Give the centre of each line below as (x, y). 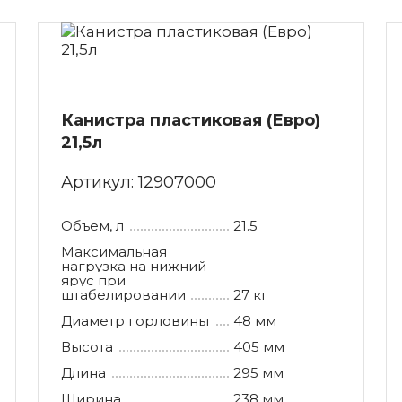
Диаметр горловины (135, 320)
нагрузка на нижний (133, 266)
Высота (87, 346)
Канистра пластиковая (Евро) (190, 120)
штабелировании (123, 294)
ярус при (93, 280)
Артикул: (99, 182)
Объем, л (92, 225)
